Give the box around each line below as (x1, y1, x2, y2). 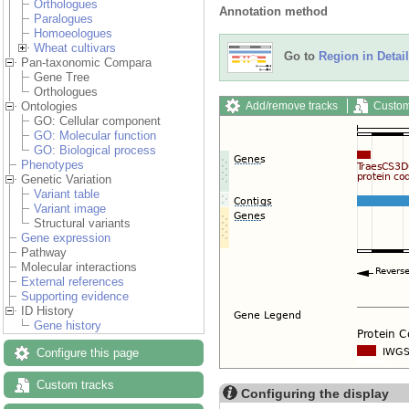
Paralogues (34, 12, 93, 26)
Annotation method (219, 4, 328, 18)
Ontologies (21, 100, 78, 114)
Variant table (34, 187, 100, 202)
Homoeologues (34, 26, 112, 41)
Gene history (34, 319, 101, 333)
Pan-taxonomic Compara (21, 56, 152, 70)
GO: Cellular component (34, 114, 161, 129)
